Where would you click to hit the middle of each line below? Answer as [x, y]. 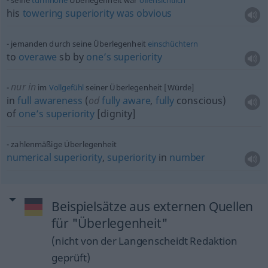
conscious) [200, 100]
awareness [58, 100]
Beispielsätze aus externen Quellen [153, 206]
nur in [24, 87]
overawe [38, 57]
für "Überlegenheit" [110, 223]
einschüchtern [173, 44]
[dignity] [115, 114]
